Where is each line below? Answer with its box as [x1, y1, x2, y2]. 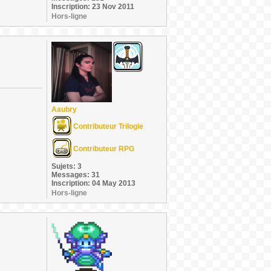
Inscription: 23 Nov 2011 [51, 2, 134, 11]
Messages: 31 [51, 171, 100, 179]
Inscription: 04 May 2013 [51, 179, 135, 188]
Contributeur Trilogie [73, 122, 143, 131]
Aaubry [51, 105, 77, 114]
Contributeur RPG [73, 145, 134, 153]
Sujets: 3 [51, 162, 82, 171]
